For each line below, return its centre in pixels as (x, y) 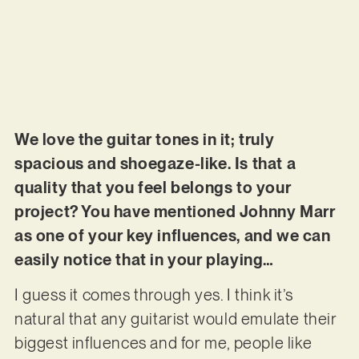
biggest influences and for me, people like (163, 343)
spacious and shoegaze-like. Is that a (155, 163)
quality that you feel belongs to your (153, 187)
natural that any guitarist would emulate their (175, 319)
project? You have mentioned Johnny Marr (175, 211)
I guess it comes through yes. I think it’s (153, 295)
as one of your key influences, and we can (172, 235)
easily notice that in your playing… (144, 259)
